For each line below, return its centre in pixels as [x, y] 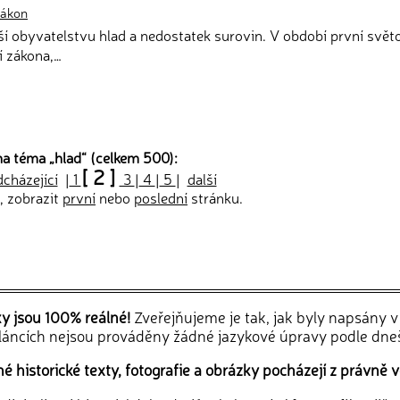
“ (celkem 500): [129, 157]
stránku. [215, 197]
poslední [161, 197]
